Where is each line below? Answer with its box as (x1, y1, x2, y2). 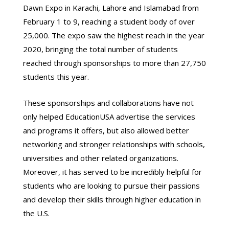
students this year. (22, 72, 89, 82)
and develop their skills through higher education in (22, 194, 201, 204)
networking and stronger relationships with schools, (22, 139, 205, 149)
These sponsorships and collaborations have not (22, 98, 194, 108)
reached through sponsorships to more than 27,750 (22, 58, 206, 68)
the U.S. (22, 208, 50, 218)
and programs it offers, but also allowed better (22, 125, 189, 135)
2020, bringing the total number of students (22, 44, 178, 54)
